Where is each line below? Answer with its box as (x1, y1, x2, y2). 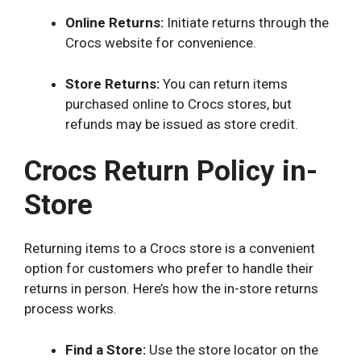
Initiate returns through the (164, 15, 329, 31)
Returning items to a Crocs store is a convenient (24, 240, 315, 257)
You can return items (160, 75, 288, 92)
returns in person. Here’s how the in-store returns (24, 280, 318, 297)
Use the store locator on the (146, 341, 318, 358)
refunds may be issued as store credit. (65, 115, 298, 132)
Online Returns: (65, 15, 164, 31)
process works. (24, 301, 117, 317)
